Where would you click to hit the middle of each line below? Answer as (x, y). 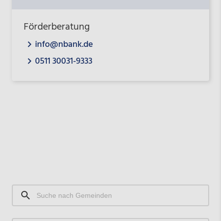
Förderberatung (56, 27)
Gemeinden (33, 206)
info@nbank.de (64, 45)
